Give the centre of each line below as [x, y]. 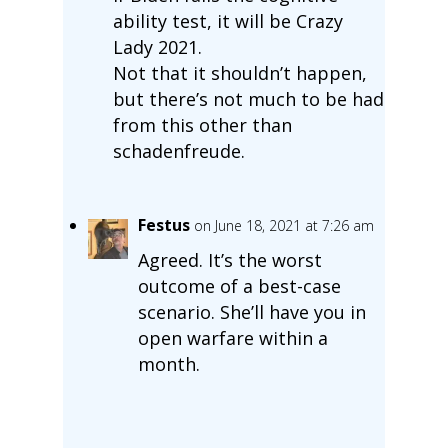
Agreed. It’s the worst [229, 259]
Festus [163, 224]
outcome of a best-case [239, 285]
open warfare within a [232, 337]
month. [168, 363]
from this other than [202, 124]
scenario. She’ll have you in [251, 311]
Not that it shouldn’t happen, [239, 72]
